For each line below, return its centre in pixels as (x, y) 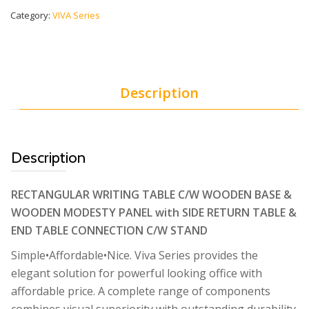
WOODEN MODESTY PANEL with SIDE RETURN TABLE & (154, 213)
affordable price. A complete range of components (141, 291)
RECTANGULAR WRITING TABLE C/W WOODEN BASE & (151, 195)
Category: (31, 15)
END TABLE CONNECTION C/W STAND (109, 231)
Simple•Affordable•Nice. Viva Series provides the (134, 256)
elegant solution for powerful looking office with (137, 273)
